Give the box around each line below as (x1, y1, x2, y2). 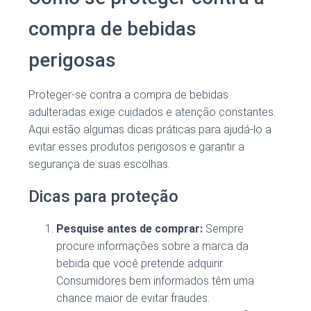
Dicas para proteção (28, 187, 178, 207)
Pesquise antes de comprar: (56, 222, 203, 236)
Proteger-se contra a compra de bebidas (28, 88, 228, 102)
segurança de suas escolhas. (28, 158, 170, 171)
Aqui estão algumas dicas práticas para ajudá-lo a (28, 123, 271, 137)
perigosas (28, 49, 116, 72)
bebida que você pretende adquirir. (56, 257, 224, 271)
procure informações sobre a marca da (56, 239, 249, 253)
